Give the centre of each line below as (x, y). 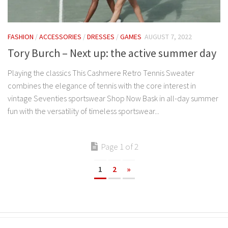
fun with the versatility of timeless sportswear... (83, 111)
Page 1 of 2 (119, 147)
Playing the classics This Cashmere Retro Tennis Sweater (101, 73)
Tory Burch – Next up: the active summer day (112, 53)
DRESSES (101, 37)
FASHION (21, 37)
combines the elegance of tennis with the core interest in (102, 86)
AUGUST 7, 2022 (168, 37)
